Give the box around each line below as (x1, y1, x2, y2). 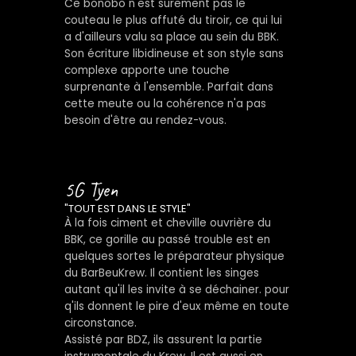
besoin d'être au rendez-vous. (64, 112, 226, 128)
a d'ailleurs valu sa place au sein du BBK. (64, 29, 279, 44)
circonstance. (64, 315, 137, 331)
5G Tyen (64, 176, 118, 203)
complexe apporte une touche (64, 62, 230, 78)
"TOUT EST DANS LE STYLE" (64, 200, 191, 216)
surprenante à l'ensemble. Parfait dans (64, 79, 273, 95)
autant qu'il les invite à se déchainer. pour (64, 281, 289, 297)
